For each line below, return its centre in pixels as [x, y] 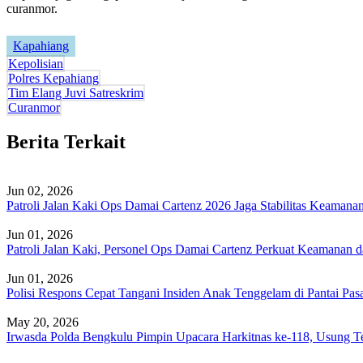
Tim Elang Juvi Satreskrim [76, 92]
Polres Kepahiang [53, 78]
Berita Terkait [66, 141]
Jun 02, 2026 [40, 190]
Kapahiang [41, 45]
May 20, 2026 [43, 322]
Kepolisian [36, 63]
